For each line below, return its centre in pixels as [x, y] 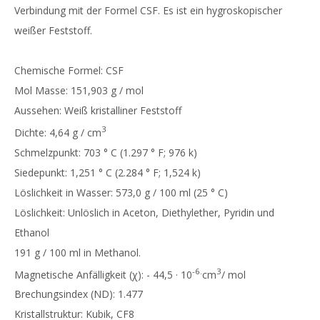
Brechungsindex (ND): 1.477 [79, 294]
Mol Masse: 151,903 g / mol [79, 90]
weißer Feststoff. [53, 30]
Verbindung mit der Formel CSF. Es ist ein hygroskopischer [148, 10]
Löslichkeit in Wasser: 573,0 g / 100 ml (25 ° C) [121, 192]
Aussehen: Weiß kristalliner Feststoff [98, 110]
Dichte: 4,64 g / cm [58, 132]
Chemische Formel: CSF [69, 70]
